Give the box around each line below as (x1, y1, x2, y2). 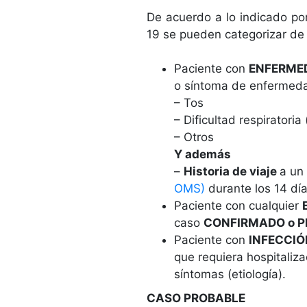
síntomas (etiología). (174, 267, 286, 281)
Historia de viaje (184, 164, 280, 178)
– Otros (174, 130, 214, 144)
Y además (174, 147, 234, 161)
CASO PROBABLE (147, 291, 245, 305)
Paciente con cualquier (174, 198, 302, 212)
